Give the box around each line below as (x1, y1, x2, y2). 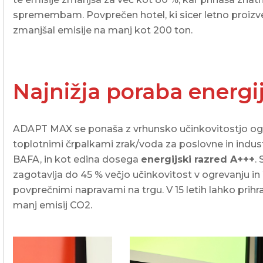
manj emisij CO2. (13, 200, 93, 211)
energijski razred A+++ (141, 154, 255, 166)
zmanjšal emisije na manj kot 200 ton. (13, 25, 193, 36)
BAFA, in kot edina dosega (13, 154, 141, 166)
